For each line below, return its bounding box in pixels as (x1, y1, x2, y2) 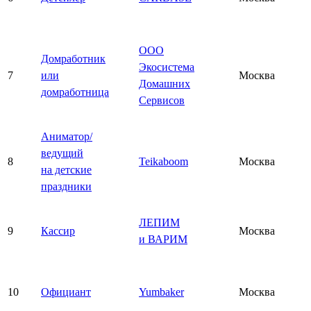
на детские (41, 163, 92, 176)
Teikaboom (139, 155, 188, 167)
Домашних (139, 77, 190, 90)
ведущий (41, 146, 83, 159)
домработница (41, 85, 109, 98)
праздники (41, 180, 92, 192)
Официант (41, 285, 91, 298)
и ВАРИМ (139, 233, 187, 245)
